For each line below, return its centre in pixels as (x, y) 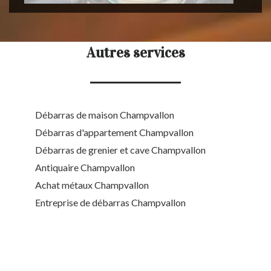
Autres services (135, 53)
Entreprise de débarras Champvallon (110, 203)
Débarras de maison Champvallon (105, 115)
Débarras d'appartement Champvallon (114, 132)
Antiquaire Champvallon (85, 168)
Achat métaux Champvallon (92, 185)
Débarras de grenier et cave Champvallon (120, 150)
